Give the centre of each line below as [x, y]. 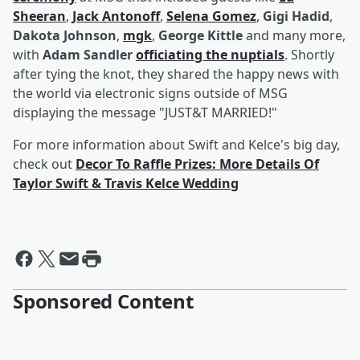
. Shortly [309, 55]
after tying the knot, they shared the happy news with [176, 74]
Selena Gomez [211, 16]
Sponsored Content [103, 301]
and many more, [294, 36]
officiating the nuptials [210, 55]
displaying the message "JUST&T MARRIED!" [145, 113]
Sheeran [39, 16]
